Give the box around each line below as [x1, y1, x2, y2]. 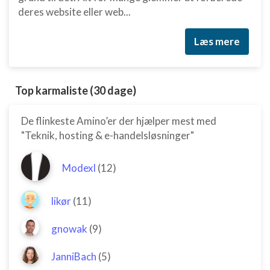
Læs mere [194, 35, 240, 48]
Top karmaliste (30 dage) [15, 84, 136, 97]
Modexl [62, 162, 96, 174]
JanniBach [51, 250, 96, 263]
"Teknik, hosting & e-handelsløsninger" [21, 129, 194, 142]
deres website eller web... [18, 5, 131, 18]
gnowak [51, 222, 87, 235]
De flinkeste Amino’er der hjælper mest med [21, 115, 216, 127]
